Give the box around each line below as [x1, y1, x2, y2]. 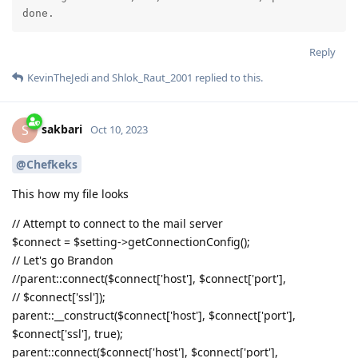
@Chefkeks [16, 157, 78, 173]
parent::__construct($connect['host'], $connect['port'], [12, 308, 296, 324]
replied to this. [193, 70, 263, 86]
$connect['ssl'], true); [12, 326, 123, 342]
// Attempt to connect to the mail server [12, 216, 223, 232]
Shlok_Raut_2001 [112, 70, 193, 86]
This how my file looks [12, 186, 129, 202]
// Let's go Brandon [12, 253, 113, 268]
